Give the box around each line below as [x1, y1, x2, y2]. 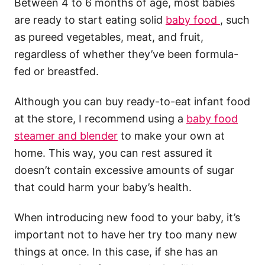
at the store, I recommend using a [14, 112, 186, 125]
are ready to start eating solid [14, 14, 166, 27]
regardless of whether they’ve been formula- [14, 48, 238, 61]
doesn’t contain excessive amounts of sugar [14, 164, 234, 177]
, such [220, 14, 250, 27]
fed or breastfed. [14, 65, 99, 78]
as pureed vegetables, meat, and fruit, [14, 31, 203, 44]
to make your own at [118, 130, 225, 143]
